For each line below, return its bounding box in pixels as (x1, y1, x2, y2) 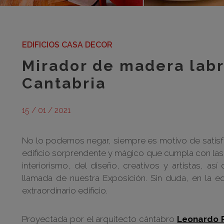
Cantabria (22, 74, 106, 92)
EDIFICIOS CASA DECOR (22, 40, 112, 49)
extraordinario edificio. (22, 185, 107, 195)
